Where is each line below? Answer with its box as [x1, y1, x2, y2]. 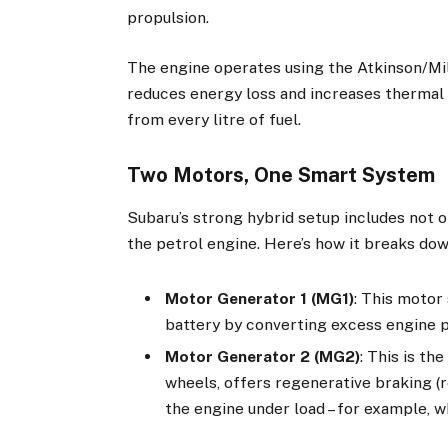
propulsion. [127, 7, 210, 27]
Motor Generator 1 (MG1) [165, 288, 355, 308]
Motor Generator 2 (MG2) [165, 347, 361, 367]
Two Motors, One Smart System [127, 163, 436, 188]
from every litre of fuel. [127, 109, 302, 129]
